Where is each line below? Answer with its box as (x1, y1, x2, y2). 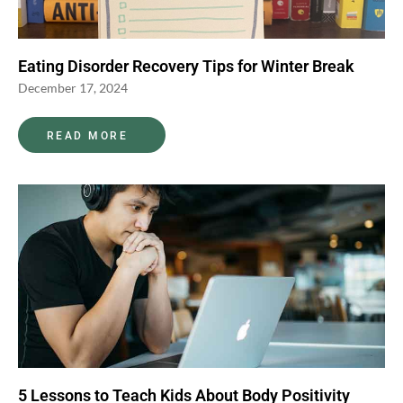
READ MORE (47, 129, 129, 142)
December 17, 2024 (18, 79, 128, 95)
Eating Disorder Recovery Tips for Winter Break (18, 56, 354, 76)
